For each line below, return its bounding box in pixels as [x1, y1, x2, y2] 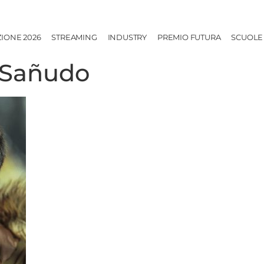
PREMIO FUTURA [157, 32, 221, 42]
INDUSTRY [107, 32, 147, 42]
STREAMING [51, 32, 97, 42]
